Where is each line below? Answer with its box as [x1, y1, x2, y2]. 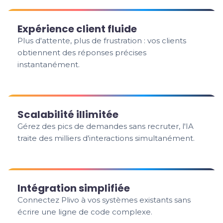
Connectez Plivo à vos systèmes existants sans [17, 195, 191, 205]
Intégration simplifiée [17, 181, 130, 195]
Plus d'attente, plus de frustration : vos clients [17, 36, 187, 45]
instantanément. [17, 60, 80, 69]
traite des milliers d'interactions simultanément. [17, 133, 195, 143]
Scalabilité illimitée [17, 108, 119, 121]
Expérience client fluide [17, 22, 137, 36]
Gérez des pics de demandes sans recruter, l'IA [17, 121, 194, 131]
